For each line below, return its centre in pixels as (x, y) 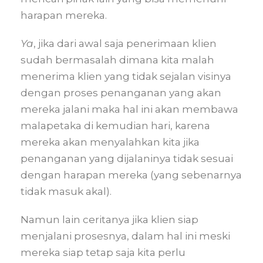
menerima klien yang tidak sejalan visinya (126, 76)
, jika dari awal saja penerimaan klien (125, 43)
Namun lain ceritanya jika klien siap (109, 220)
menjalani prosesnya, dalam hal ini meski (125, 236)
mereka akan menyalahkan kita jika (110, 142)
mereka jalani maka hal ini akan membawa (129, 109)
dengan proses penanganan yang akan (121, 93)
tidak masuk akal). (66, 191)
